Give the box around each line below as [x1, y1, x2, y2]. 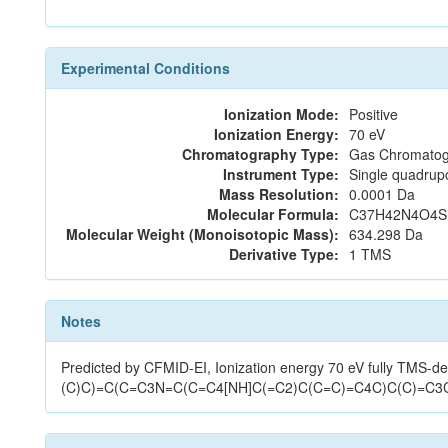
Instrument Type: [223, 164, 339, 184]
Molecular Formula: [207, 204, 339, 224]
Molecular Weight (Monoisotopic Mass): [66, 224, 339, 244]
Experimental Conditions [61, 58, 230, 78]
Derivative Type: [229, 244, 339, 264]
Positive [349, 104, 398, 124]
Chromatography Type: [182, 144, 339, 164]
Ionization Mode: [224, 104, 339, 124]
